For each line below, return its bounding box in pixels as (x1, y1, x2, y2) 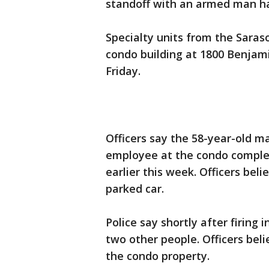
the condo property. (106, 249, 210, 264)
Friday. (106, 64, 141, 79)
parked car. (106, 181, 167, 196)
